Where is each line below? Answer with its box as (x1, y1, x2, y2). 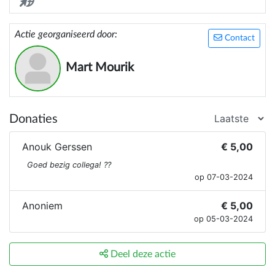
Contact (222, 34, 255, 43)
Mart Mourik (66, 61, 134, 74)
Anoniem (22, 199, 63, 212)
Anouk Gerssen (22, 141, 92, 153)
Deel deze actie (108, 249, 176, 260)
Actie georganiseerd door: (15, 29, 117, 40)
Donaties (9, 113, 58, 126)
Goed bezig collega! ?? (27, 160, 111, 170)
